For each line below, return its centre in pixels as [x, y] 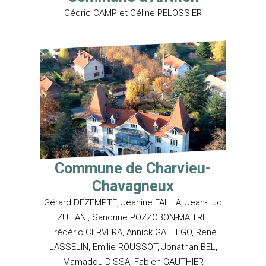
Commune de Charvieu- [133, 168]
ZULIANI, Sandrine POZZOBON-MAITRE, [133, 217]
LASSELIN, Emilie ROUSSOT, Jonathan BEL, [133, 247]
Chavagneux [133, 186]
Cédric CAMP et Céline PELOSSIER [133, 13]
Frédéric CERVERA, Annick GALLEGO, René [133, 232]
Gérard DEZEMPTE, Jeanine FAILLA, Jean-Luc [133, 202]
